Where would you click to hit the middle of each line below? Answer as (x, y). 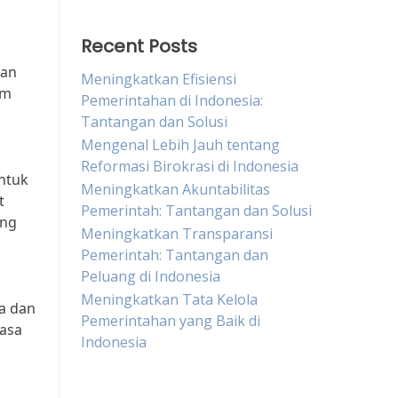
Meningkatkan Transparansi (177, 234)
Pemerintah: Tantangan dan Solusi (196, 211)
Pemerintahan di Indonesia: (172, 100)
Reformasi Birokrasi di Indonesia (190, 166)
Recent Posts (139, 46)
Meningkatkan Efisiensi (159, 79)
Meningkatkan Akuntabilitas (175, 189)
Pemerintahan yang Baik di (171, 321)
